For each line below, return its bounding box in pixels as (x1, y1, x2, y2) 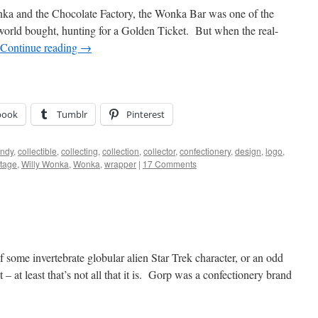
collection (102, 145, 139, 157)
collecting (61, 145, 98, 157)
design (235, 145, 261, 157)
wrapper (104, 158, 136, 170)
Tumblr (57, 108, 87, 121)
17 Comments (143, 158, 197, 170)
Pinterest (126, 108, 165, 121)
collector (143, 145, 175, 157)
